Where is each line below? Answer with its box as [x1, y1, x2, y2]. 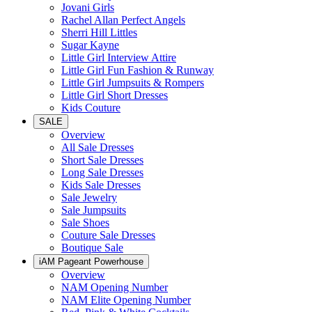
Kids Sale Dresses [61, 179, 141, 191]
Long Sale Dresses [61, 166, 143, 178]
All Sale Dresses [61, 141, 134, 153]
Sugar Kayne [61, 39, 119, 51]
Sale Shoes [61, 217, 109, 228]
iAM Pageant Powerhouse [39, 256, 143, 267]
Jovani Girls [61, 1, 114, 13]
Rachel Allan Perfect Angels [61, 14, 185, 26]
